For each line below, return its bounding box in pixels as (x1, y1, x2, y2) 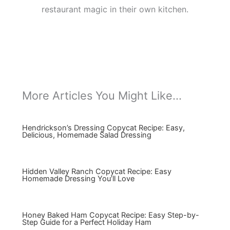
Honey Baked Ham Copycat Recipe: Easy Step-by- (22, 210, 199, 220)
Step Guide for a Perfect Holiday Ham (22, 218, 151, 227)
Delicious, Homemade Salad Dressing (22, 130, 151, 140)
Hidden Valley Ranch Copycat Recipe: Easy (22, 167, 171, 177)
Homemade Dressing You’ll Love (22, 174, 135, 184)
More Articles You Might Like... (22, 89, 182, 103)
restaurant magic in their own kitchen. (42, 4, 188, 14)
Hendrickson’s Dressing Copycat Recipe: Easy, (22, 123, 185, 133)
